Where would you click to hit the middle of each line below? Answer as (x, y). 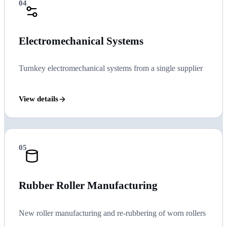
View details (39, 99)
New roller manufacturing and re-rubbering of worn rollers (112, 213)
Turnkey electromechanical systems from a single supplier (111, 68)
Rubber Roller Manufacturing (88, 185)
